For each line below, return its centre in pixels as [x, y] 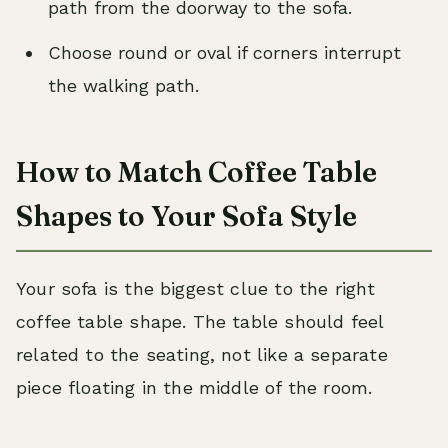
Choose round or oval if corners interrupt [224, 52]
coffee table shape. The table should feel [200, 321]
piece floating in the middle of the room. [194, 387]
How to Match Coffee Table [196, 172]
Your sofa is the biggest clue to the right [196, 288]
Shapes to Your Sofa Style [186, 216]
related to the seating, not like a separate [202, 354]
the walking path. [123, 85]
